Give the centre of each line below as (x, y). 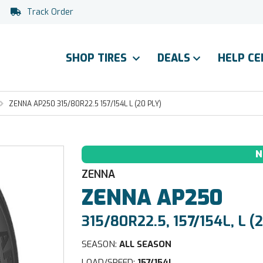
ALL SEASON (144, 244)
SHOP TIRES (98, 58)
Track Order (50, 12)
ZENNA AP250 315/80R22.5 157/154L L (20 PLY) (85, 104)
